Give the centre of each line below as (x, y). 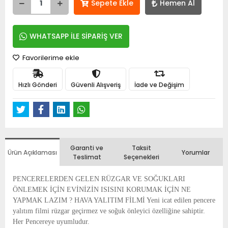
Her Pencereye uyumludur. (51, 221)
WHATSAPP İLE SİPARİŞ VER (76, 36)
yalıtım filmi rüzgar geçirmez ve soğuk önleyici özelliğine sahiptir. (109, 211)
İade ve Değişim (159, 84)
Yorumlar (196, 152)
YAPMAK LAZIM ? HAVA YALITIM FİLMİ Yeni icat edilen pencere (114, 200)
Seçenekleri (141, 157)
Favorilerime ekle (50, 58)
